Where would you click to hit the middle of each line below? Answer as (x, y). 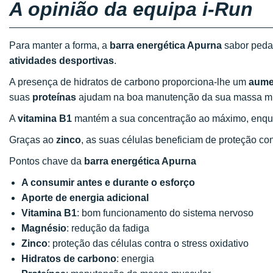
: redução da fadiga (108, 228)
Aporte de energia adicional (85, 198)
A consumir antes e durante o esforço (108, 183)
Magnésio (44, 228)
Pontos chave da (47, 161)
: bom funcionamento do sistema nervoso (165, 213)
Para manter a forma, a (59, 45)
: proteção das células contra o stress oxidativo (148, 243)
